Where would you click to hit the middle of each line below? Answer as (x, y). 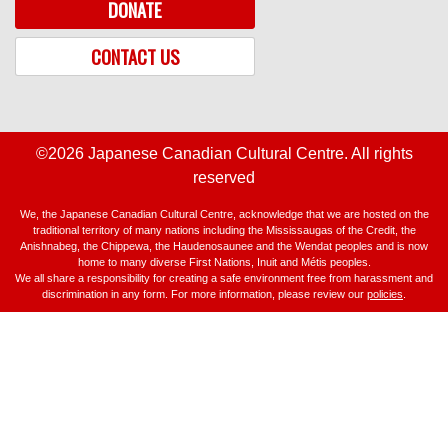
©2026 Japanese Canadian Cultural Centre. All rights (224, 153)
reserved (224, 177)
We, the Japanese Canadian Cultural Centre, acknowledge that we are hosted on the (224, 213)
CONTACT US (135, 56)
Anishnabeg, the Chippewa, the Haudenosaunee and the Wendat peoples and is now (224, 245)
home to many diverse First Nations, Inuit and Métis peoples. (224, 261)
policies (385, 293)
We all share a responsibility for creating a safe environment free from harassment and (224, 277)
